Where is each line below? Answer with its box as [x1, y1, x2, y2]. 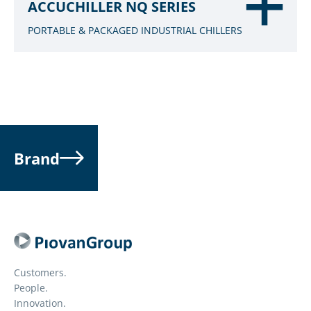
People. [14, 281, 48, 295]
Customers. [14, 266, 67, 280]
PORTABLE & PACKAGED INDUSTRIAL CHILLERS [28, 24, 242, 37]
